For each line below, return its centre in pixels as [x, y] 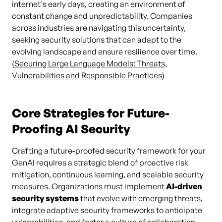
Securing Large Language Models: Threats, [91, 63]
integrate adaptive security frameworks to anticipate [107, 210]
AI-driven [184, 186]
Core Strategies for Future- [91, 113]
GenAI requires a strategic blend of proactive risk [100, 163]
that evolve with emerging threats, [141, 198]
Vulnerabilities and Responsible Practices [87, 75]
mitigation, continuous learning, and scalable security [108, 174]
